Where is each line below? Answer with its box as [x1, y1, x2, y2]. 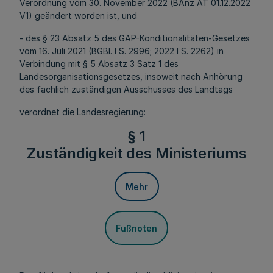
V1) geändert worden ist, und [19, 10, 137, 21]
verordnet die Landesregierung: [19, 107, 146, 117]
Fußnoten [116, 222, 157, 233]
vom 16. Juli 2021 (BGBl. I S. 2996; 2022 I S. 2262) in [19, 46, 224, 56]
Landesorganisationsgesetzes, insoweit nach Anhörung [19, 71, 243, 82]
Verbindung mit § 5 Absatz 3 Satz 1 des [19, 58, 179, 69]
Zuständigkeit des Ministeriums [26, 144, 247, 162]
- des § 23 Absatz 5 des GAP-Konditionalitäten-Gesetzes [19, 33, 250, 43]
